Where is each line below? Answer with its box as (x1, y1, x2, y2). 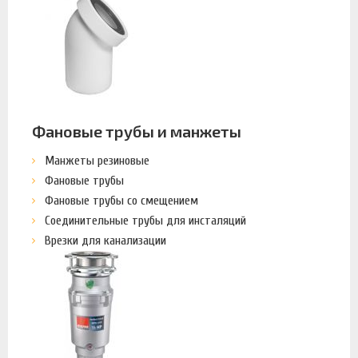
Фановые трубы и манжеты (32, 121, 242, 141)
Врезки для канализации (45, 233, 167, 248)
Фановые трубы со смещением (45, 193, 199, 208)
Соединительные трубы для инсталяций (45, 213, 247, 228)
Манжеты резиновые (45, 153, 150, 168)
